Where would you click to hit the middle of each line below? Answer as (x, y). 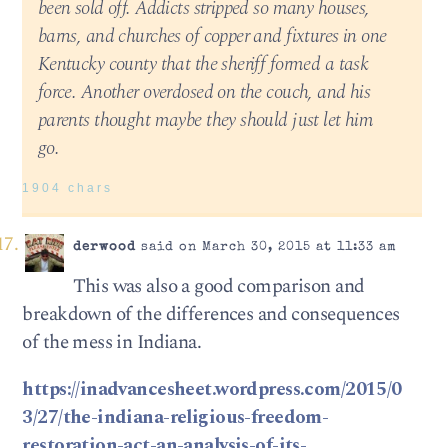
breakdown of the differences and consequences (211, 314)
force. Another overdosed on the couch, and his (204, 92)
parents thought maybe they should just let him (205, 120)
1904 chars (68, 188)
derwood (104, 247)
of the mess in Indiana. (112, 342)
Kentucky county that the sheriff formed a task (203, 64)
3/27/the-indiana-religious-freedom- (175, 418)
